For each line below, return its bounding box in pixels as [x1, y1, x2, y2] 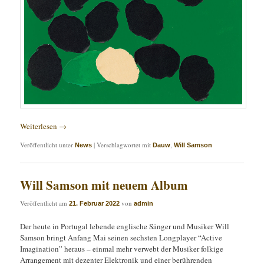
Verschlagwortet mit [97, 140, 151, 150]
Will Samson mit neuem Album [20, 176, 189, 194]
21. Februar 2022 [69, 199, 120, 207]
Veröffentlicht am [20, 198, 70, 207]
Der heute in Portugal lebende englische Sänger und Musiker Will [20, 220, 230, 232]
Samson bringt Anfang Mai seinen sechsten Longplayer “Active [20, 232, 223, 243]
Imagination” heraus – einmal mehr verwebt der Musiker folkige [20, 243, 224, 254]
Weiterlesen [20, 121, 60, 132]
